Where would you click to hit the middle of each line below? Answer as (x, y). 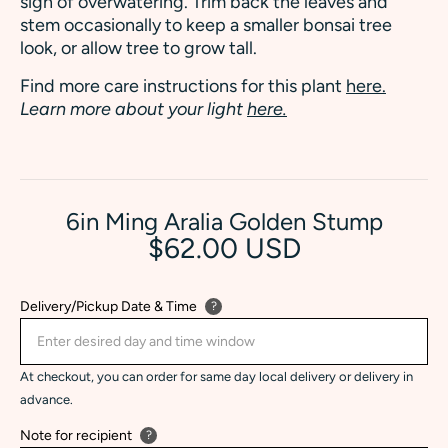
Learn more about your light (133, 108)
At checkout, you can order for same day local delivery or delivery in (216, 376)
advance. (46, 399)
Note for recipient (76, 435)
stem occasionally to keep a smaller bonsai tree (206, 24)
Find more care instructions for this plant (183, 85)
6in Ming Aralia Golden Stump (224, 221)
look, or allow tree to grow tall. (140, 47)
